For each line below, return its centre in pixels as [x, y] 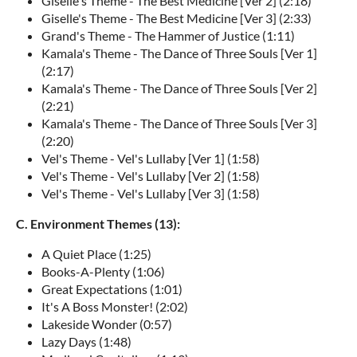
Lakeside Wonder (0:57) [107, 324]
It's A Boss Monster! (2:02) [115, 306]
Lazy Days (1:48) [86, 341]
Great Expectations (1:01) [112, 289]
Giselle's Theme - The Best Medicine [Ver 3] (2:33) [177, 18]
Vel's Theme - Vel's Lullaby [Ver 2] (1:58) [151, 176]
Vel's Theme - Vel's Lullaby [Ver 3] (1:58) [151, 193]
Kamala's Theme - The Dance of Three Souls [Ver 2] [179, 88]
